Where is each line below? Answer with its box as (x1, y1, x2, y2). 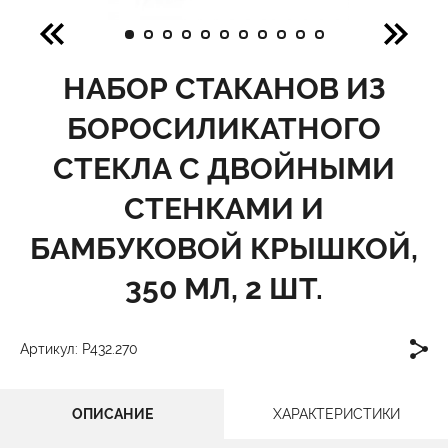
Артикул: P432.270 (20, 341, 138, 357)
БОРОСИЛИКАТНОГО (67, 111, 381, 146)
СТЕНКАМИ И (124, 191, 324, 226)
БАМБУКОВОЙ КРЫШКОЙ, (30, 231, 418, 266)
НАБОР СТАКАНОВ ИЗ (63, 71, 385, 106)
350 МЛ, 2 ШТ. (125, 271, 323, 306)
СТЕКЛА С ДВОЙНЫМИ (53, 151, 395, 186)
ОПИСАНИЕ (71, 406, 153, 422)
